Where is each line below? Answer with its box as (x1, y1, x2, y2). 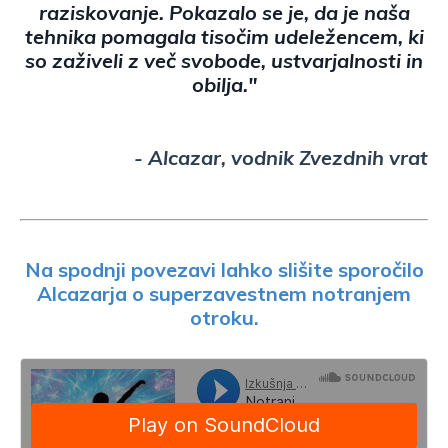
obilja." (191, 72, 257, 97)
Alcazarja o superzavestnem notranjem (37, 281, 411, 306)
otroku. (189, 305, 259, 330)
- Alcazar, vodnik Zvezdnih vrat (134, 145, 428, 170)
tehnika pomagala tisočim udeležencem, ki (24, 24, 424, 49)
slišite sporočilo (272, 257, 424, 282)
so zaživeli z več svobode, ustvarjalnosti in (25, 48, 423, 73)
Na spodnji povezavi (24, 257, 221, 282)
